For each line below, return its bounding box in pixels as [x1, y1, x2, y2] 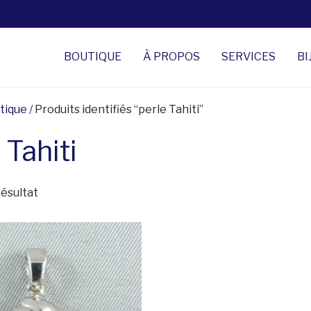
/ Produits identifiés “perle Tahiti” [27, 102, 203, 116]
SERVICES [221, 50, 276, 64]
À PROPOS [143, 50, 200, 64]
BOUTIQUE [64, 50, 121, 64]
